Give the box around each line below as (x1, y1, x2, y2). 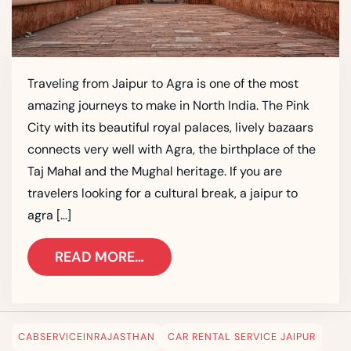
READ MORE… (55, 248, 144, 267)
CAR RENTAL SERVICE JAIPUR (168, 331, 316, 344)
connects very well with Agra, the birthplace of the (27, 141, 316, 158)
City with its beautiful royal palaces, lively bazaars (27, 119, 313, 136)
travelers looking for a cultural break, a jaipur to (27, 185, 298, 202)
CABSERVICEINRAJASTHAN (18, 331, 155, 344)
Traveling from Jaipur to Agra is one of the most (27, 75, 299, 92)
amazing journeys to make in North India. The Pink (27, 97, 309, 114)
